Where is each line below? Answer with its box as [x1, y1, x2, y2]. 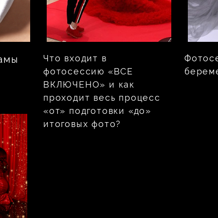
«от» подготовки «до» [43, 105, 152, 116]
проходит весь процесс [43, 92, 161, 103]
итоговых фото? [43, 118, 125, 129]
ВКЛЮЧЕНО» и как [43, 79, 135, 90]
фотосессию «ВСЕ [43, 66, 134, 76]
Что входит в [43, 53, 107, 63]
